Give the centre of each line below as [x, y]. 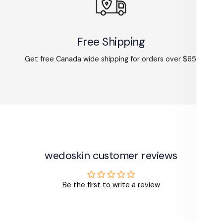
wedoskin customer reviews [111, 155]
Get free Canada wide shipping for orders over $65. [111, 59]
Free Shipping [111, 42]
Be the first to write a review [111, 185]
